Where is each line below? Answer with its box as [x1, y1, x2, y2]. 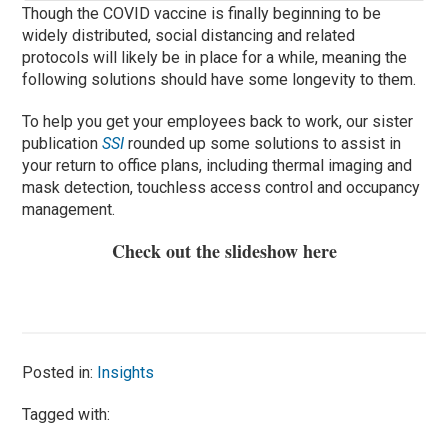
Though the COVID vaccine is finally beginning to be [22, 3, 382, 23]
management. [22, 199, 116, 219]
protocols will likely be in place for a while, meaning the [22, 47, 408, 67]
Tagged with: [22, 404, 111, 424]
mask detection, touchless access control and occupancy [22, 177, 421, 197]
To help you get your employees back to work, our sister [22, 111, 414, 131]
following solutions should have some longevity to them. [22, 69, 417, 89]
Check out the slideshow [111, 237, 303, 264]
